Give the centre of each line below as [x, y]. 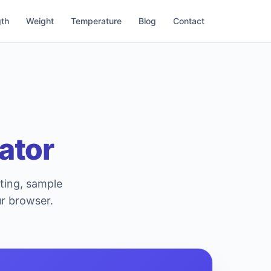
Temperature [96, 21]
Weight [40, 21]
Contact [189, 21]
